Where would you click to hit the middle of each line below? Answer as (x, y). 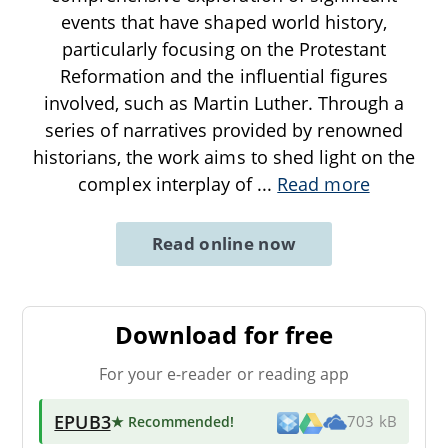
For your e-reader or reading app (224, 373)
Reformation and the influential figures (224, 75)
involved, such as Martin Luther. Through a (224, 102)
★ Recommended (170, 421)
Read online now (224, 243)
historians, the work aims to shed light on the (224, 156)
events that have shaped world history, (224, 21)
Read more (323, 183)
